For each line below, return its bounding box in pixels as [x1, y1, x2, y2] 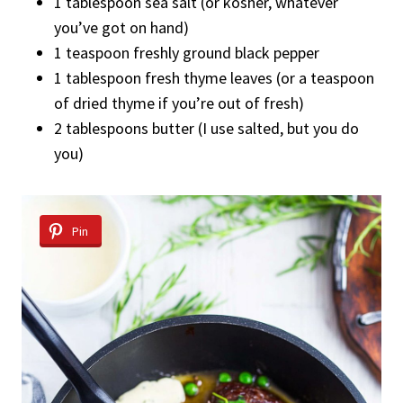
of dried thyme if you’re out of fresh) [54, 92, 304, 113]
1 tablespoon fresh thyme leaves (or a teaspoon [54, 67, 374, 88]
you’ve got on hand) [54, 16, 189, 38]
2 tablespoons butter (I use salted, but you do [54, 117, 359, 139]
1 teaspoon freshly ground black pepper [54, 41, 319, 63]
